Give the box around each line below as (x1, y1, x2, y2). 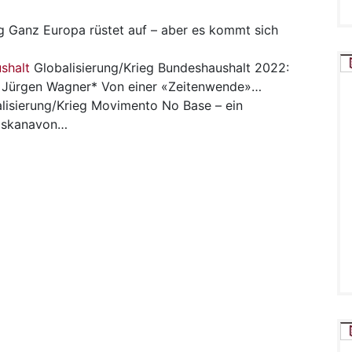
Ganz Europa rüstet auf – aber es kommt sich (9, 21, 278, 38)
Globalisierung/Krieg (30, 59, 154, 75)
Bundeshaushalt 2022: (158, 59, 289, 75)
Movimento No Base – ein (91, 97, 243, 113)
